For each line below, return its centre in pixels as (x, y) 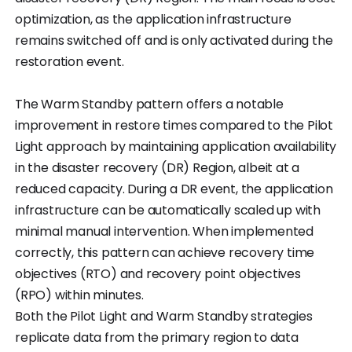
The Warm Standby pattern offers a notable (149, 104)
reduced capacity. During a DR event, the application (174, 189)
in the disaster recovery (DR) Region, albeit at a (158, 167)
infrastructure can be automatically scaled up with (168, 210)
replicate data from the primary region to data (157, 337)
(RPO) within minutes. (79, 295)
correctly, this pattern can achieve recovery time (165, 252)
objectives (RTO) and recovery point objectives (158, 273)
